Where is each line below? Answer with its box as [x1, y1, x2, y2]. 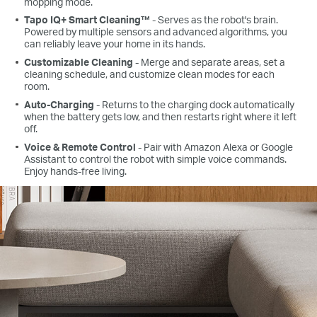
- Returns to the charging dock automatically [94, 98, 295, 110]
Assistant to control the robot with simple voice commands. [24, 152, 287, 165]
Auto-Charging [24, 98, 95, 110]
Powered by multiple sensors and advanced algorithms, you [24, 25, 288, 38]
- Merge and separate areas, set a [133, 56, 286, 69]
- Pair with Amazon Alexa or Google [138, 140, 294, 153]
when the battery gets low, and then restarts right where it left [24, 110, 297, 122]
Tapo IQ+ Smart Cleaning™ [24, 13, 151, 26]
